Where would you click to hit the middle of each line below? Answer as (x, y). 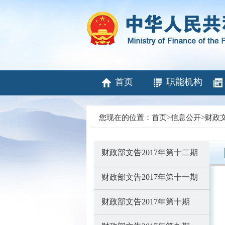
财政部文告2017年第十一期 (150, 177)
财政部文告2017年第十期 (146, 202)
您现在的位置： (125, 118)
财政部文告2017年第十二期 (150, 152)
